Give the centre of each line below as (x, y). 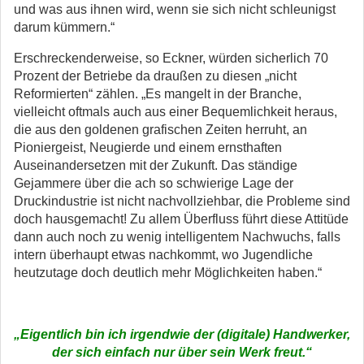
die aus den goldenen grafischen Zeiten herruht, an (160, 130)
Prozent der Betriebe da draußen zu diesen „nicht (155, 76)
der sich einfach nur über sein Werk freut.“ (182, 352)
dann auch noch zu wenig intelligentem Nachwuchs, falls (177, 237)
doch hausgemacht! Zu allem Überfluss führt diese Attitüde (181, 219)
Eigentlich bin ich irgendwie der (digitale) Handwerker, (185, 334)
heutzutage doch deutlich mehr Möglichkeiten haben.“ (168, 273)
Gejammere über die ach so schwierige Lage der (154, 183)
